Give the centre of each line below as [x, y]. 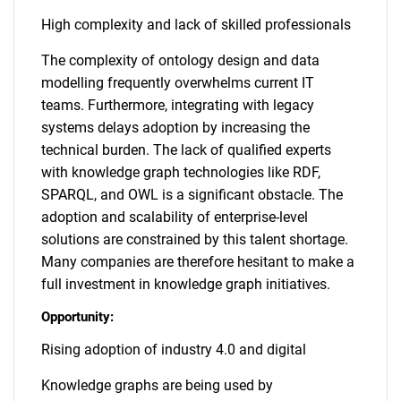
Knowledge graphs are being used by [157, 385]
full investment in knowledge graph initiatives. [186, 284]
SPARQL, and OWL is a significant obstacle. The [192, 195]
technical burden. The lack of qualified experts [186, 150]
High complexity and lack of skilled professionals [196, 25]
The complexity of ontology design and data [180, 60]
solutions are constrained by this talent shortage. [195, 239]
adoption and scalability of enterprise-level [175, 217]
